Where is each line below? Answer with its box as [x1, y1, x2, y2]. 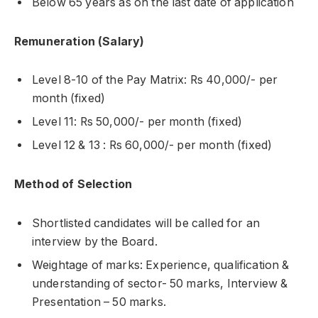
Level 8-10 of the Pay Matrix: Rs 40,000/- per [32, 73, 278, 87]
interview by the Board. [32, 234, 158, 248]
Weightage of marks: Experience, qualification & [32, 258, 290, 272]
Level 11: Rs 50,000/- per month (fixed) [32, 115, 243, 129]
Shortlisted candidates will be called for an [32, 216, 261, 230]
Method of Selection [14, 177, 133, 192]
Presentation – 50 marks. [32, 295, 166, 309]
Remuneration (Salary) [14, 34, 145, 48]
